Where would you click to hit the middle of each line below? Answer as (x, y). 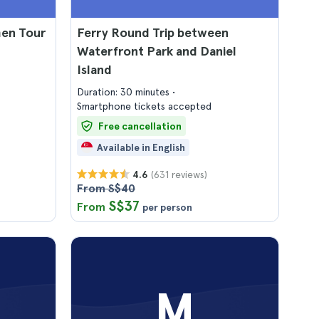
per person (167, 207)
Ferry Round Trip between (153, 32)
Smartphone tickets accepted (144, 106)
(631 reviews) (179, 174)
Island (94, 69)
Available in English (141, 147)
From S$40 (106, 188)
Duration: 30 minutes (125, 92)
